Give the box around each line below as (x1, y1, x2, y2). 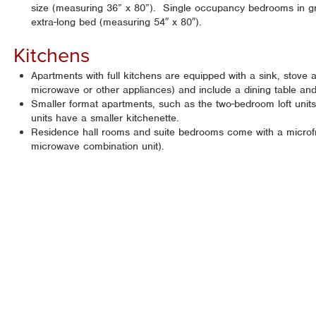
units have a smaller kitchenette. (31, 111, 180, 125)
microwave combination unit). (31, 140, 165, 153)
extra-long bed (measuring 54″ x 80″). (31, 16, 202, 29)
